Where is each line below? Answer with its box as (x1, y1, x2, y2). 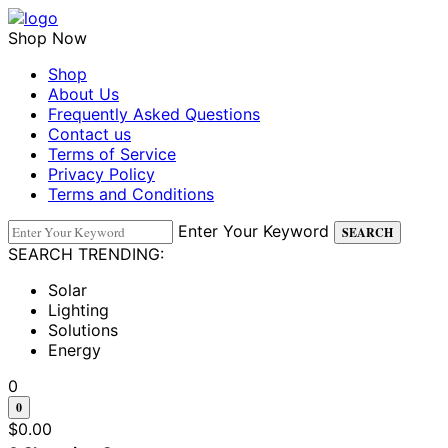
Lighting (48, 300, 109, 320)
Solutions (48, 320, 118, 340)
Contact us (48, 124, 131, 144)
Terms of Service (48, 144, 176, 164)
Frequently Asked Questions (48, 104, 260, 124)
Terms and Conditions (48, 184, 214, 204)
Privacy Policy (48, 164, 155, 184)
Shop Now (8, 28, 87, 48)
